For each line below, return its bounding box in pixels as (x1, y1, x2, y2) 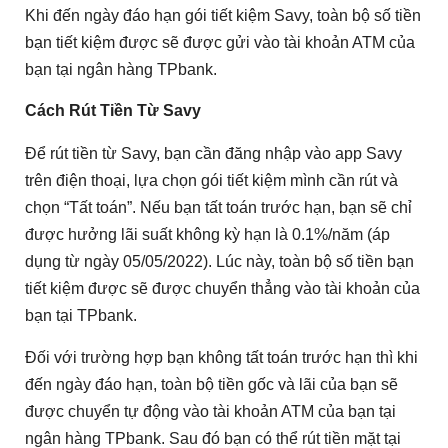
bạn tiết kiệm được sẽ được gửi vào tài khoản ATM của (25, 33, 415, 51)
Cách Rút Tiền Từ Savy (25, 102, 201, 120)
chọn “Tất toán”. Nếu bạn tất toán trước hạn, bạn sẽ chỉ (25, 199, 412, 217)
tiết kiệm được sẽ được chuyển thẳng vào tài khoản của (25, 280, 420, 298)
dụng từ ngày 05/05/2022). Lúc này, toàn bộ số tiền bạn (25, 253, 414, 271)
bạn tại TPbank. (25, 307, 137, 325)
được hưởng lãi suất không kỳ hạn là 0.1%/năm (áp (25, 226, 390, 244)
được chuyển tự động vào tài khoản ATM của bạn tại (25, 403, 396, 421)
